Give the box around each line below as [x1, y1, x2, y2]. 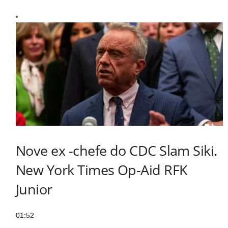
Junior [16, 180, 52, 199]
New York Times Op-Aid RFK [16, 160, 188, 180]
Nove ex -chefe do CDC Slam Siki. [16, 141, 217, 160]
